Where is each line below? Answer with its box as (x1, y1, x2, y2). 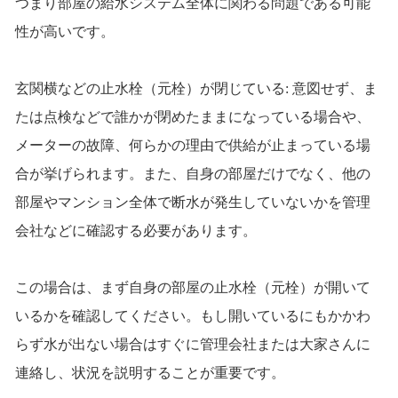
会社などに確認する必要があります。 (14, 223, 257, 239)
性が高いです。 (14, 24, 115, 40)
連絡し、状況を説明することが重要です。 (14, 365, 285, 381)
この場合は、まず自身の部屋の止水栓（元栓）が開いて (14, 280, 370, 296)
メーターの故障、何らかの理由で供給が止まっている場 (14, 138, 370, 154)
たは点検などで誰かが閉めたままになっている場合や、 (14, 109, 370, 125)
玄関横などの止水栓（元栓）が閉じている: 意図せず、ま (14, 81, 378, 97)
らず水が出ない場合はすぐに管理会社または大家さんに (14, 337, 370, 353)
